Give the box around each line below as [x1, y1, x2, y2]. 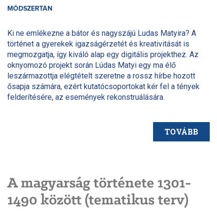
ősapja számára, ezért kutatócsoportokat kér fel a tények [7, 81, 200, 91]
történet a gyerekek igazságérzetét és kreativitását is [7, 39, 189, 48]
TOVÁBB [165, 126, 198, 137]
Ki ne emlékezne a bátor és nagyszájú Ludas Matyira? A [7, 28, 196, 38]
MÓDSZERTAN [7, 5, 52, 12]
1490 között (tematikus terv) [7, 192, 188, 208]
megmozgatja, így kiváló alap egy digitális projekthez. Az [7, 49, 199, 59]
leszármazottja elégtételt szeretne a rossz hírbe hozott [7, 71, 195, 80]
